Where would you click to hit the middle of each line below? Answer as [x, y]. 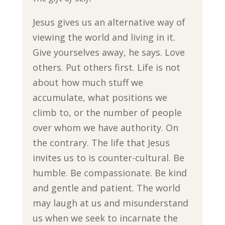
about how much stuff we [88, 82]
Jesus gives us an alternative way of [109, 22]
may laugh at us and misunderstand [110, 203]
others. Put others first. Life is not [106, 67]
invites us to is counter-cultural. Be [108, 158]
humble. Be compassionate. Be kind [109, 173]
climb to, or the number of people [107, 113]
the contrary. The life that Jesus [101, 143]
